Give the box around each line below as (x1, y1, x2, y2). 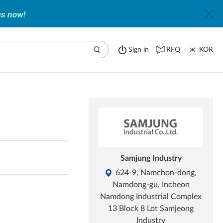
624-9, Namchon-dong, (115, 169, 197, 177)
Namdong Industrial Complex (100, 193, 202, 201)
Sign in (128, 46, 149, 53)
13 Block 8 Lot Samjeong (108, 205, 194, 213)
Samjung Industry (120, 154, 182, 162)
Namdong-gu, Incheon (112, 181, 190, 189)
